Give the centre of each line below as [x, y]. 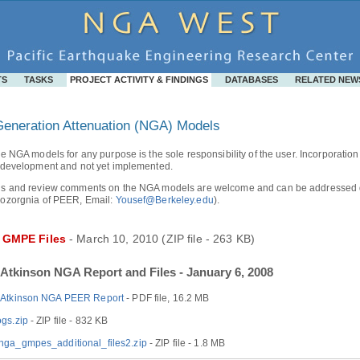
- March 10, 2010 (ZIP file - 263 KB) [160, 238]
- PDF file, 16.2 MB [167, 298]
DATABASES [252, 80]
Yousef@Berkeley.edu [164, 200]
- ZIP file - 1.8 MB [186, 343]
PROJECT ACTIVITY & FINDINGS [139, 80]
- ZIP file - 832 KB [68, 320]
